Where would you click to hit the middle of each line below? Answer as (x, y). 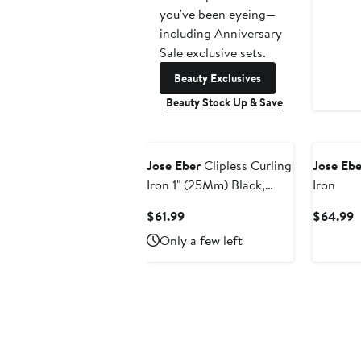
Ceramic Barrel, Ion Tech (215, 204)
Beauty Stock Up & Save (224, 103)
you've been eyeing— (218, 14)
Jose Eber (174, 166)
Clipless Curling (246, 166)
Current (205, 216)
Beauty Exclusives (218, 79)
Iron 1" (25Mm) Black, (206, 185)
